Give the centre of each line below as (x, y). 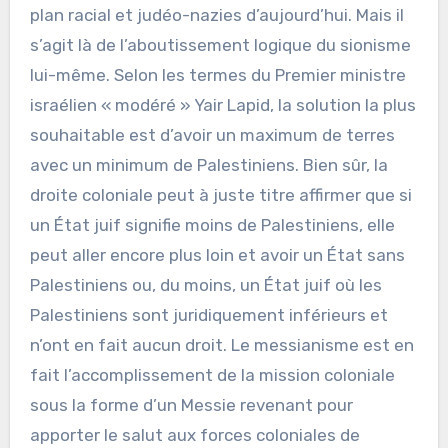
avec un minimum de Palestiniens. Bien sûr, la (208, 164)
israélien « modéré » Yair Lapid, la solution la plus (222, 104)
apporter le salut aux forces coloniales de (194, 434)
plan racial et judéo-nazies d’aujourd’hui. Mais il (216, 14)
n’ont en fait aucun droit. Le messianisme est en (221, 344)
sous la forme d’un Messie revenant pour (191, 404)
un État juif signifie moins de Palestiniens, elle (212, 224)
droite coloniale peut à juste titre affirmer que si (220, 194)
